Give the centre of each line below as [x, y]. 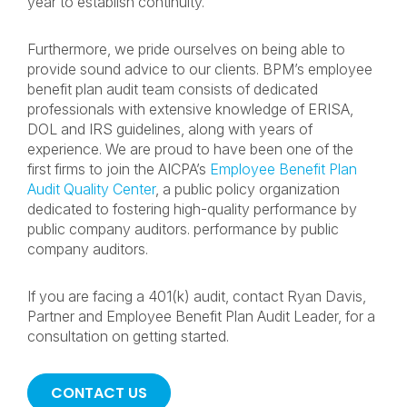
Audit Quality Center [91, 189]
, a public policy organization [248, 189]
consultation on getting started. [128, 336]
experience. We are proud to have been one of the [190, 149]
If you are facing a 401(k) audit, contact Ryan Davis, [197, 296]
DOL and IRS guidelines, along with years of [170, 129]
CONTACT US [99, 393]
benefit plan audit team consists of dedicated [173, 89]
